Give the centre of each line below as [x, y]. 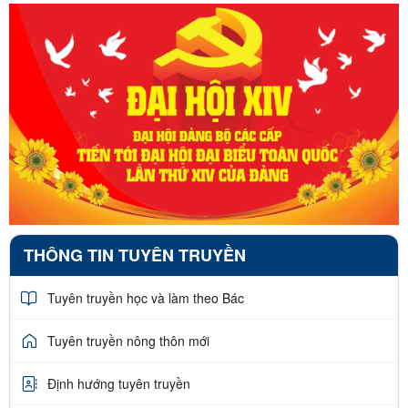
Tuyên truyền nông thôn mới [128, 340]
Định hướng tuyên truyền [119, 383]
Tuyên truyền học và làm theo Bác [146, 297]
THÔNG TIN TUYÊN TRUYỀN [135, 255]
